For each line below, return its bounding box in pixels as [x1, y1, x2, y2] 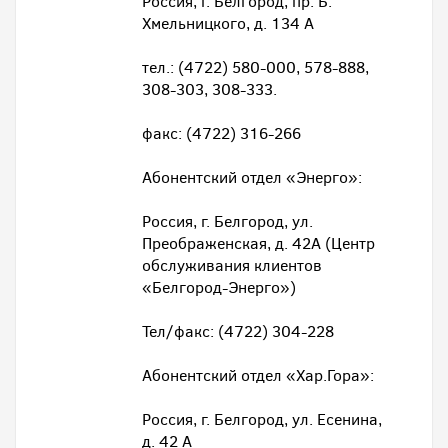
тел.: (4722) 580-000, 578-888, [142, 57, 369, 78]
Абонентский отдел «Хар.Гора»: [142, 365, 374, 386]
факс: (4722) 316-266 [142, 123, 301, 144]
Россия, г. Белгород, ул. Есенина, [142, 409, 382, 430]
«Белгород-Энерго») [142, 277, 296, 298]
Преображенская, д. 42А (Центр [142, 233, 375, 254]
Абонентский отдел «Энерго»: [142, 167, 362, 188]
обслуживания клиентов [142, 255, 322, 276]
